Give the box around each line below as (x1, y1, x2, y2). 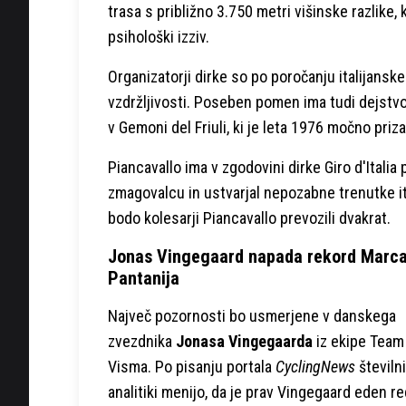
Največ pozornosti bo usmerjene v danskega (108, 305, 396, 325)
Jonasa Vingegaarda (176, 331, 313, 351)
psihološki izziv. (108, 26, 209, 46)
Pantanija (108, 266, 179, 289)
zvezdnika (108, 331, 176, 351)
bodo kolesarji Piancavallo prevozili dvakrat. (108, 208, 391, 227)
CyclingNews (275, 356, 355, 376)
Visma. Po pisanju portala (108, 356, 275, 376)
